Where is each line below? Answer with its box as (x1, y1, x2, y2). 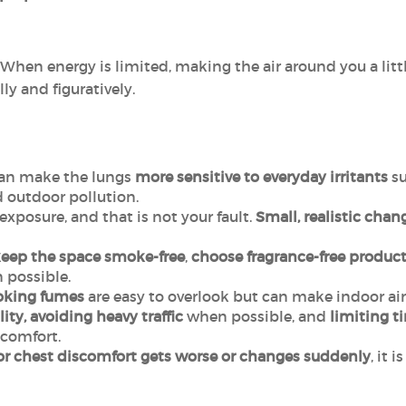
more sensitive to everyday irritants (134, 168, 388, 186)
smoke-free (103, 247, 185, 266)
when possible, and (186, 307, 330, 325)
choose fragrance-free (190, 247, 345, 266)
